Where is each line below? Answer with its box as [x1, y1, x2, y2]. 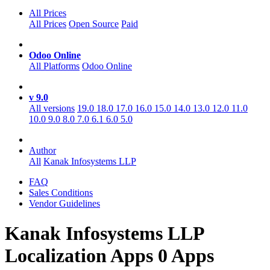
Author [29, 145, 56, 156]
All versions [29, 103, 75, 114]
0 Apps [158, 244, 214, 266]
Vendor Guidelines [29, 198, 100, 209]
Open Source [69, 19, 119, 30]
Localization [5, 244, 110, 266]
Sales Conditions [29, 187, 93, 198]
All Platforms [29, 61, 80, 72]
